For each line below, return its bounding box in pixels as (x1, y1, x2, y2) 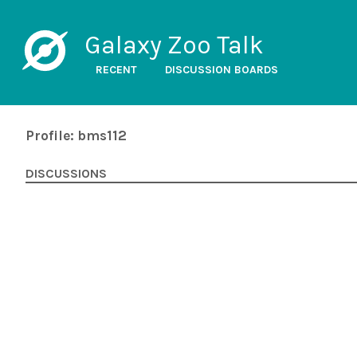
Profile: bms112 (25, 127, 127, 143)
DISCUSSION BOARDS (164, 63, 278, 76)
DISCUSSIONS (25, 167, 107, 181)
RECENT (95, 63, 137, 76)
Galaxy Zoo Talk (84, 30, 264, 60)
